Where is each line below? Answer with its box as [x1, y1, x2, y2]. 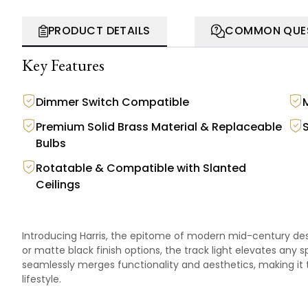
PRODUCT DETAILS [48, 23, 151, 39]
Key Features [22, 54, 104, 76]
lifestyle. [22, 272, 61, 287]
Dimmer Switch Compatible [36, 94, 189, 111]
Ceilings [36, 177, 80, 193]
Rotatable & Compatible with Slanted [36, 160, 246, 177]
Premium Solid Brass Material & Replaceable [36, 119, 282, 135]
